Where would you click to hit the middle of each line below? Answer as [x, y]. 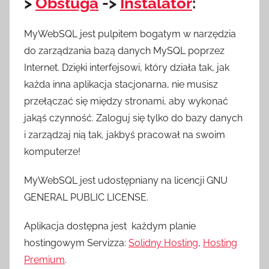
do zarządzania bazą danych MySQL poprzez [124, 50]
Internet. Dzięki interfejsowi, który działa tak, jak [127, 67]
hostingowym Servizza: [76, 243]
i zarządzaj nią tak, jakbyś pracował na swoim [125, 134]
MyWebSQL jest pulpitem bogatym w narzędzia [130, 34]
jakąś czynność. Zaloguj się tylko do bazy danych [133, 118]
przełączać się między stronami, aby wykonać [126, 101]
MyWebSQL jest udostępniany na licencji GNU [126, 180]
